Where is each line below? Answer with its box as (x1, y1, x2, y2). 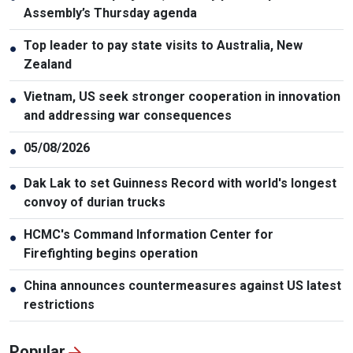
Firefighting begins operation (24, 245, 198, 261)
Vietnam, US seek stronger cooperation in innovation (24, 88, 340, 104)
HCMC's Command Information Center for (24, 226, 273, 242)
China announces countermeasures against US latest (24, 277, 341, 293)
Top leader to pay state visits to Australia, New (24, 37, 303, 53)
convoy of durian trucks (24, 194, 165, 210)
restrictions (24, 296, 95, 312)
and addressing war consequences (24, 107, 232, 123)
